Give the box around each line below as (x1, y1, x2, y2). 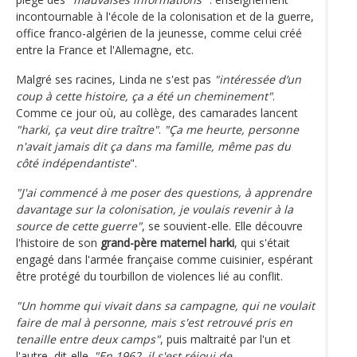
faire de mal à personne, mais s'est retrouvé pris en (16, 314, 292, 330)
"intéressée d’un (214, 71, 301, 87)
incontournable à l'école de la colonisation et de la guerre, (16, 8, 314, 24)
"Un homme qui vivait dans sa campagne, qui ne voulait (16, 297, 315, 313)
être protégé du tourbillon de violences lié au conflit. (16, 268, 286, 284)
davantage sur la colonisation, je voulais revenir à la (16, 201, 293, 217)
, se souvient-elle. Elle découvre (142, 218, 303, 233)
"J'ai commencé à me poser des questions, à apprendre (16, 184, 312, 200)
